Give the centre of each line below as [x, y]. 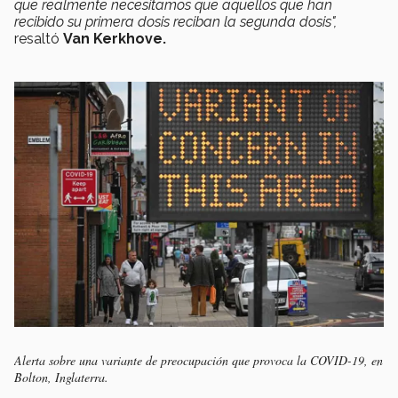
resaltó [39, 38]
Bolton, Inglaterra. [61, 378]
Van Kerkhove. [115, 38]
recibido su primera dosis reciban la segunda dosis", [175, 21]
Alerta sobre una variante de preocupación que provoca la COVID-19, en [199, 361]
